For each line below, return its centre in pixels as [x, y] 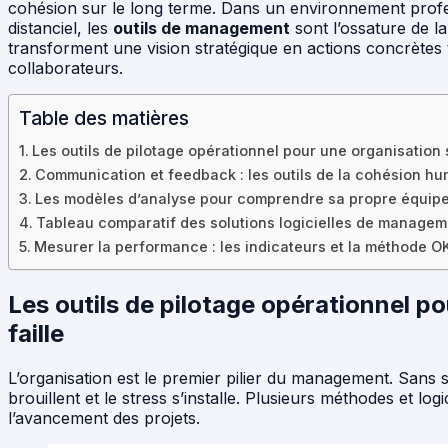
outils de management [201, 27]
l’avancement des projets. [104, 417]
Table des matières [104, 117]
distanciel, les [60, 27]
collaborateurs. [65, 67]
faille [36, 333]
